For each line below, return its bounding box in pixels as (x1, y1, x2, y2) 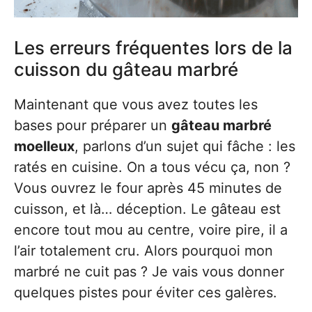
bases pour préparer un (14, 116, 171, 134)
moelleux (14, 137, 75, 155)
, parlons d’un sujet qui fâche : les (75, 137, 295, 155)
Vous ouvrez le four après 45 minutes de (14, 179, 282, 196)
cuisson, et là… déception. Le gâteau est (14, 200, 281, 217)
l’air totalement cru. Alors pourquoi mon (14, 242, 273, 259)
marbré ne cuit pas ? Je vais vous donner (14, 263, 284, 280)
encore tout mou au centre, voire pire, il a (14, 221, 288, 238)
